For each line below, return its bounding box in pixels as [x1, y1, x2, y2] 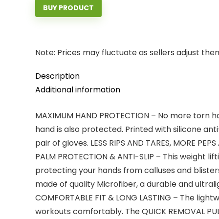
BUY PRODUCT [43, 3, 94, 13]
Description [35, 70, 80, 82]
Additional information [35, 84, 120, 95]
